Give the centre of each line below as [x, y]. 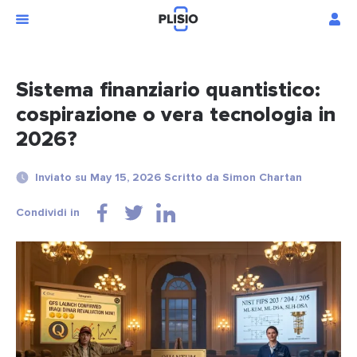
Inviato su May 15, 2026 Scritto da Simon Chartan [169, 178]
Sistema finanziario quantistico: [168, 90]
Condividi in [48, 213]
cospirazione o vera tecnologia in [176, 115]
